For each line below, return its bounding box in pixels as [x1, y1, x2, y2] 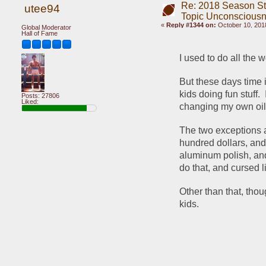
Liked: [21, 97, 39, 105]
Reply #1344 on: [166, 21, 216, 28]
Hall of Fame [21, 30, 58, 37]
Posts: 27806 [21, 91, 59, 99]
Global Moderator [21, 24, 71, 31]
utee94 [24, 2, 60, 15]
